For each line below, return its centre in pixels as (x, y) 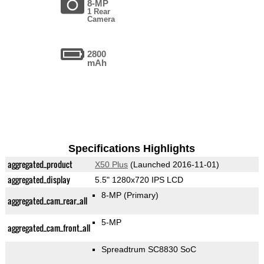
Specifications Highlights (132, 149)
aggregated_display (39, 180)
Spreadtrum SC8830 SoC (148, 250)
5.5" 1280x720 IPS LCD (139, 180)
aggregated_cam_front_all (49, 228)
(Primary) (141, 195)
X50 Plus (111, 165)
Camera (101, 19)
